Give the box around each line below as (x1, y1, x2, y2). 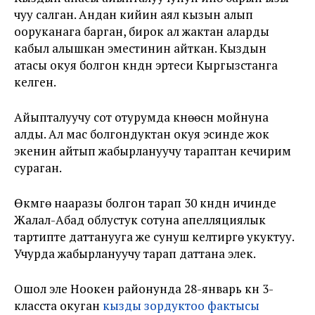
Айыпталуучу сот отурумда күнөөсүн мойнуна (14, 109, 269, 125)
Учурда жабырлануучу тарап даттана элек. (14, 245, 256, 262)
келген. (14, 74, 56, 90)
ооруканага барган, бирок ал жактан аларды (14, 23, 269, 39)
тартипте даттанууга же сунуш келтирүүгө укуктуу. (14, 229, 294, 245)
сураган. (14, 160, 62, 176)
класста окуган (14, 297, 103, 314)
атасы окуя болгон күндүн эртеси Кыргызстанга (14, 57, 278, 73)
